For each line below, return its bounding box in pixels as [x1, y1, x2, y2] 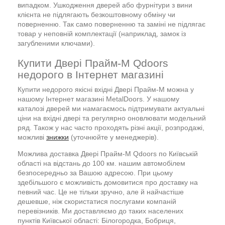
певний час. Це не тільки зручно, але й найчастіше [18, 187, 184, 196]
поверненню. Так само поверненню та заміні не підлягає [18, 20, 205, 28]
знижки [46, 133, 69, 141]
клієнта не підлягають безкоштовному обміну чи [18, 10, 175, 19]
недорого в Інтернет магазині [18, 68, 164, 80]
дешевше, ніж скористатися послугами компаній [18, 197, 176, 205]
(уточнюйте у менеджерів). [69, 133, 159, 141]
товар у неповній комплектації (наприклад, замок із [18, 29, 186, 38]
